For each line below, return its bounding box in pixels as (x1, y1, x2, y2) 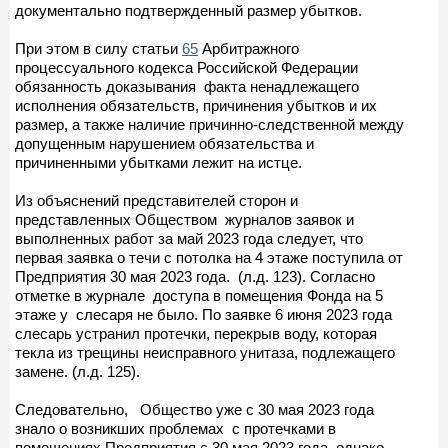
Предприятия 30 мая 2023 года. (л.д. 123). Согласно (15, 267, 375, 285)
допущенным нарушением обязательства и (15, 134, 314, 152)
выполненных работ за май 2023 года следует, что (15, 229, 363, 247)
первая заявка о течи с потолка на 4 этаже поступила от (15, 248, 403, 266)
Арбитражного (198, 39, 299, 57)
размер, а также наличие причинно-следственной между (15, 115, 404, 133)
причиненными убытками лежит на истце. (15, 153, 306, 171)
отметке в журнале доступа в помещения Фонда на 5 (15, 286, 383, 304)
